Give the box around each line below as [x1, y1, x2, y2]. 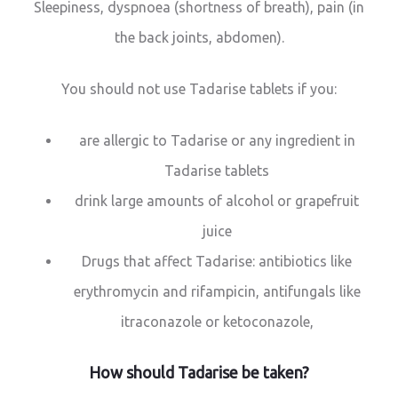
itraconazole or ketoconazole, [120, 314, 314, 330]
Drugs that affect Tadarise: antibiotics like [82, 253, 352, 270]
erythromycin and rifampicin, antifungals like [73, 283, 361, 300]
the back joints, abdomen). [114, 29, 284, 46]
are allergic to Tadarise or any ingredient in [78, 132, 355, 149]
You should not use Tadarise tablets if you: [61, 81, 337, 98]
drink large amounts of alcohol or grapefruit [75, 193, 359, 210]
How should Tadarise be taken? [89, 363, 309, 382]
